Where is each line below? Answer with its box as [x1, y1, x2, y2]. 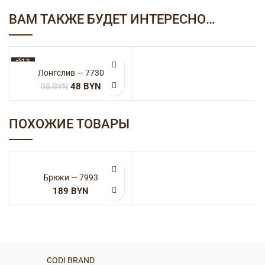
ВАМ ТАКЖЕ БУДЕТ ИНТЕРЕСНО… [9, 12, 215, 27]
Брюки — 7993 [43, 173, 98, 182]
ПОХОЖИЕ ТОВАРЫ [9, 117, 130, 131]
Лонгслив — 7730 [37, 68, 104, 77]
